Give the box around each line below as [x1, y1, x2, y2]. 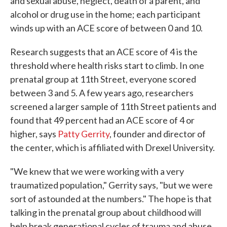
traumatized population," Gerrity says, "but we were [10, 179, 213, 191]
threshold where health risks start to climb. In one [10, 60, 204, 71]
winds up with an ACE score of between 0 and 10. [10, 22, 203, 33]
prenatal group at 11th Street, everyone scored [10, 73, 196, 85]
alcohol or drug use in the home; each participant [10, 9, 201, 20]
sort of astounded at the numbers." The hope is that [10, 193, 212, 204]
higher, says [10, 128, 58, 139]
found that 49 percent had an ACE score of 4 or [10, 115, 195, 126]
